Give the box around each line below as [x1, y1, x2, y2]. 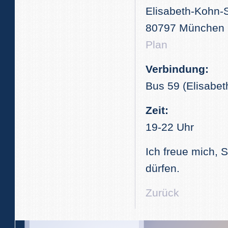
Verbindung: [146, 63, 209, 75]
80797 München [146, 22, 224, 34]
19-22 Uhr [146, 121, 194, 133]
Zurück [146, 187, 179, 198]
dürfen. [146, 162, 180, 174]
